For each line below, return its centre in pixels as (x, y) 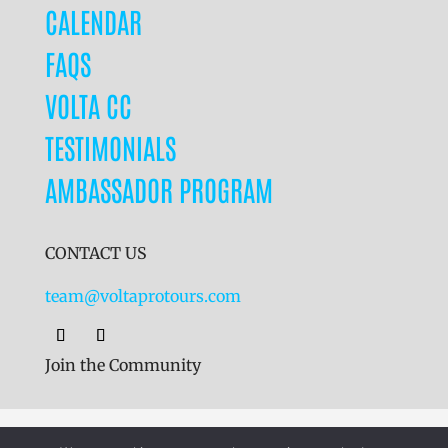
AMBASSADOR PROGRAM (158, 189)
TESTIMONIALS (110, 147)
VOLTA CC (88, 105)
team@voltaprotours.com (142, 296)
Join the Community (122, 365)
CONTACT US (95, 253)
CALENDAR (93, 21)
